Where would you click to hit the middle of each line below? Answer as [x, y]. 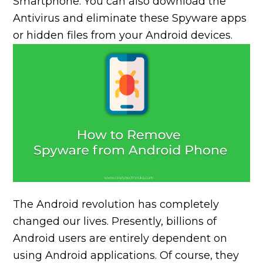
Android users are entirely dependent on [120, 239]
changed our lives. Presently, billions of [115, 222]
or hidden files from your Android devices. [123, 35]
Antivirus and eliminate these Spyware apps [130, 18]
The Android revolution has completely [116, 205]
